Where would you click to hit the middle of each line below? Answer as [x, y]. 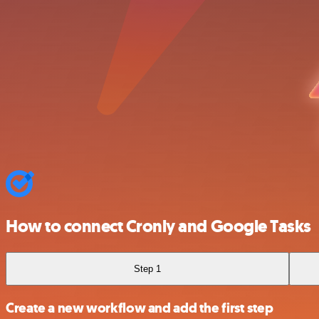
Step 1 [148, 268]
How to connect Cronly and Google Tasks [158, 226]
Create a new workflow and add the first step [140, 308]
